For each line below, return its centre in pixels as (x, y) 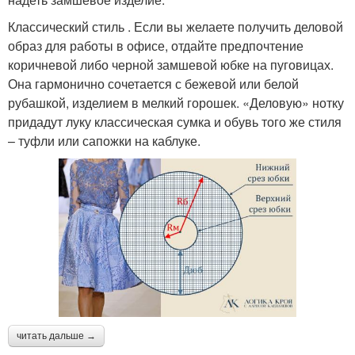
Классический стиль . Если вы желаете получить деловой (176, 27)
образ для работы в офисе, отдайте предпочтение (156, 46)
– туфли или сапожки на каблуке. (104, 141)
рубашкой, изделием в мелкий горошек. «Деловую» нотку (176, 103)
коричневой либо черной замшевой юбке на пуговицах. (171, 65)
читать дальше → (56, 336)
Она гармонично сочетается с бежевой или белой (153, 84)
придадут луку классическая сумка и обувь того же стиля (175, 122)
